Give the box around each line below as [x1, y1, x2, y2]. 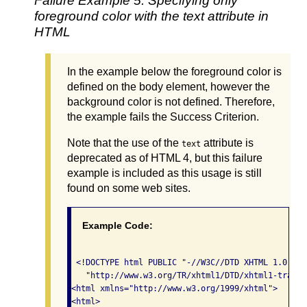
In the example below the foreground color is [67, 65, 282, 77]
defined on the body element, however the [67, 80, 270, 93]
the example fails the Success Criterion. [67, 110, 259, 123]
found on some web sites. [67, 182, 191, 194]
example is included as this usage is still [67, 167, 262, 179]
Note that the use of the [67, 136, 182, 149]
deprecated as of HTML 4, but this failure [67, 151, 262, 164]
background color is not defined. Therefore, [67, 95, 275, 108]
